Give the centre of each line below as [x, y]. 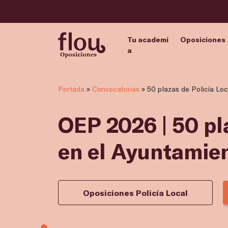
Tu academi [148, 39]
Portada [71, 89]
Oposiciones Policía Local [135, 193]
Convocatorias [116, 89]
